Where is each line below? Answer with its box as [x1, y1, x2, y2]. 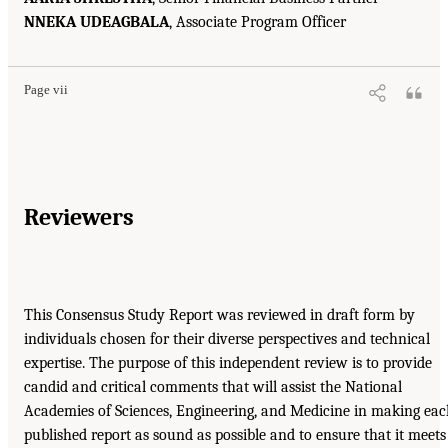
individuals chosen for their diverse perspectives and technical [24, 329, 430, 348]
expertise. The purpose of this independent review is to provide [24, 353, 432, 372]
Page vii [24, 82, 68, 97]
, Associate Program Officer [169, 12, 346, 31]
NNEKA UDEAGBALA [24, 12, 169, 31]
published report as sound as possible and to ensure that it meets [24, 425, 446, 444]
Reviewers [24, 202, 134, 231]
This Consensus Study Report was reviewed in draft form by [24, 305, 415, 324]
